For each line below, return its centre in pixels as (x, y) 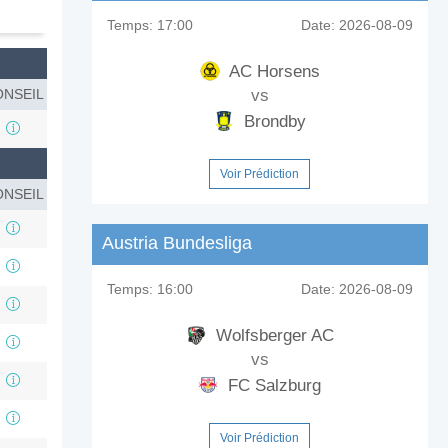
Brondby (272, 121)
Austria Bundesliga (176, 243)
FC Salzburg (272, 385)
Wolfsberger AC (272, 335)
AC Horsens (272, 71)
